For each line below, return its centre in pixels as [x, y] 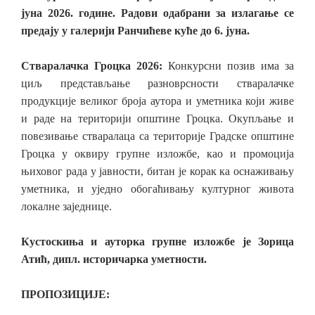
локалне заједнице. [66, 206]
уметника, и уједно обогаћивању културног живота [157, 189]
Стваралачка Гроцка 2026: [92, 66]
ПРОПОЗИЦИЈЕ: [65, 294]
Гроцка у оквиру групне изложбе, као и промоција [157, 154]
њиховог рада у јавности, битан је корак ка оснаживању [157, 171]
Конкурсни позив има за [228, 66]
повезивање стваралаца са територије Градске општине [157, 136]
